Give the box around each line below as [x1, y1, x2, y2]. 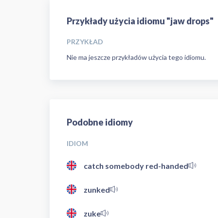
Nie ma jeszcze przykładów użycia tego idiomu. [67, 53, 206, 61]
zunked [84, 184, 110, 194]
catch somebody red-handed [84, 161, 188, 170]
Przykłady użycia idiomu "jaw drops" [67, 15, 214, 26]
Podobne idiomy [67, 117, 133, 127]
